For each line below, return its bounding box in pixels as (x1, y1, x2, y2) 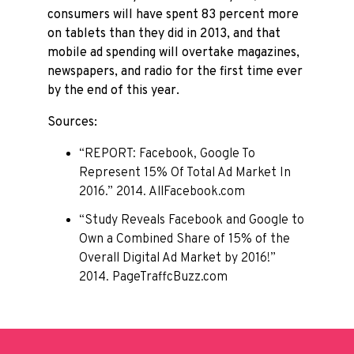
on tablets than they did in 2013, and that (47, 26, 281, 42)
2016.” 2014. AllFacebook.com (79, 184, 245, 200)
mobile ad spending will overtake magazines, (47, 45, 299, 61)
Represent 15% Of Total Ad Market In (79, 165, 291, 181)
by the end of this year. (47, 83, 179, 99)
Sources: (47, 115, 97, 130)
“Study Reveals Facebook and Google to (79, 213, 304, 228)
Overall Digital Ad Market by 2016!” (79, 250, 276, 266)
